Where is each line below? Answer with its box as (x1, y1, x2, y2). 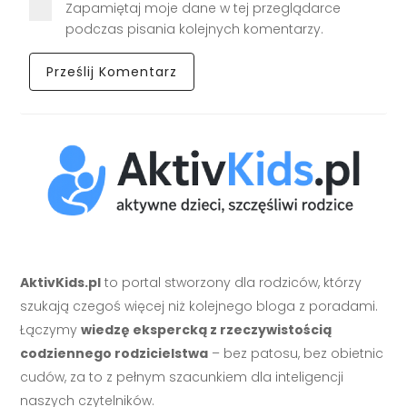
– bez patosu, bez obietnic (208, 344, 384, 363)
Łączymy (20, 321, 82, 340)
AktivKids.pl (20, 273, 102, 293)
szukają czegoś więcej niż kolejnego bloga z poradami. (20, 297, 379, 316)
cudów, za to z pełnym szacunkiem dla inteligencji (20, 368, 344, 387)
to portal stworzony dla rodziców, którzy (101, 273, 362, 293)
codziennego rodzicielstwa (20, 344, 209, 363)
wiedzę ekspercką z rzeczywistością (81, 321, 333, 340)
